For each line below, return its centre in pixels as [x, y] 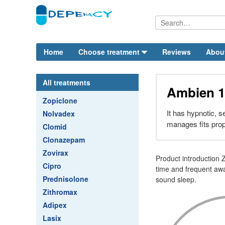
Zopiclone [60, 100]
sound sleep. [176, 179]
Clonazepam [64, 140]
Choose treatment [109, 52]
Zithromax [60, 192]
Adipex [55, 205]
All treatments [67, 82]
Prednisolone [66, 179]
